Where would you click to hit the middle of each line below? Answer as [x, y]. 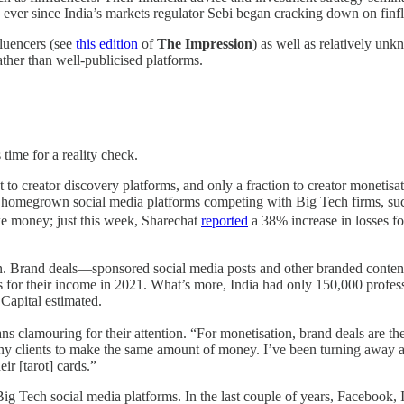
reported [225, 220]
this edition [107, 44]
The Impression [205, 44]
